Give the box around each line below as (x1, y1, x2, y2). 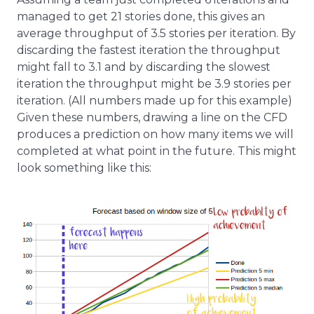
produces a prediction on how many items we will (17, 127, 294, 141)
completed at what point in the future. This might (17, 144, 296, 158)
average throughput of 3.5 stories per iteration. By (17, 26, 296, 40)
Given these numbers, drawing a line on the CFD (17, 110, 287, 124)
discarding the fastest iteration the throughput (17, 43, 280, 57)
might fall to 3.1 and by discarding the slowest (17, 60, 271, 74)
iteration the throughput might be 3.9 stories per (17, 76, 292, 90)
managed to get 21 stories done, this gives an (17, 9, 265, 23)
